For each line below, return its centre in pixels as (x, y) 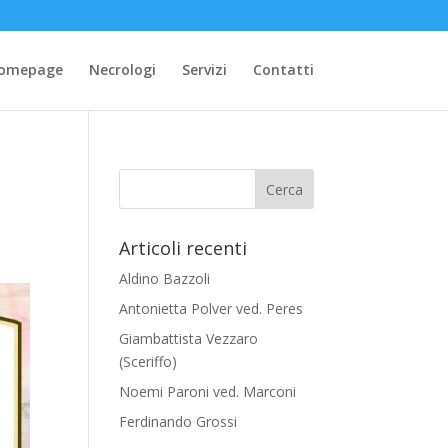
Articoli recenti (183, 248)
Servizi (204, 69)
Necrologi (122, 69)
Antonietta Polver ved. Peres (211, 308)
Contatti (283, 69)
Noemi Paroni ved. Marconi (208, 391)
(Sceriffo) (148, 361)
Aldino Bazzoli (165, 278)
